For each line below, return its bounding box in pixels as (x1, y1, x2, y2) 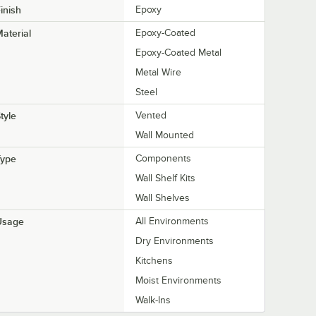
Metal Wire (135, 67, 181, 78)
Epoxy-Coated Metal (135, 47, 221, 59)
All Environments (135, 216, 209, 227)
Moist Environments (135, 275, 221, 286)
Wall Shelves (135, 193, 190, 204)
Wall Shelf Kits (135, 173, 195, 184)
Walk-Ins (135, 295, 171, 306)
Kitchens (135, 255, 173, 267)
